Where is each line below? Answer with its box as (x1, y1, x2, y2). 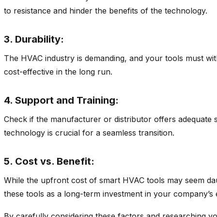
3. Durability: (4, 33, 64, 45)
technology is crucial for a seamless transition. (4, 127, 174, 138)
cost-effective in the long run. (4, 66, 112, 77)
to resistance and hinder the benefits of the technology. (4, 5, 207, 15)
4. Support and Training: (4, 94, 119, 106)
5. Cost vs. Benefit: (4, 155, 94, 167)
